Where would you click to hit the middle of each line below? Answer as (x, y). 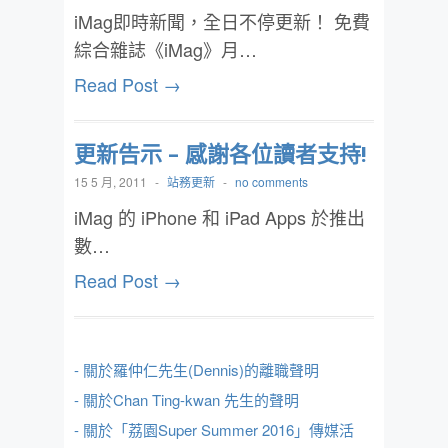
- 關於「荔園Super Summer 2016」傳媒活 (214, 429)
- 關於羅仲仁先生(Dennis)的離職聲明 (196, 369)
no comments (271, 181)
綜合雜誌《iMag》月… (165, 49)
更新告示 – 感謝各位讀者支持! (220, 153)
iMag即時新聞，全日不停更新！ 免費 (222, 21)
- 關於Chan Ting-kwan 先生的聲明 (186, 399)
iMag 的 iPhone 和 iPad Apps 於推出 (219, 217)
